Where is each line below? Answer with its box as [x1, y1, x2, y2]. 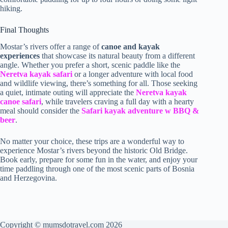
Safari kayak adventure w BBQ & [81, 106, 199, 116]
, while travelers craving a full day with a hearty [41, 97, 194, 106]
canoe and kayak [101, 42, 160, 51]
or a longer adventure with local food [72, 70, 193, 79]
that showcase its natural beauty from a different [40, 51, 195, 61]
